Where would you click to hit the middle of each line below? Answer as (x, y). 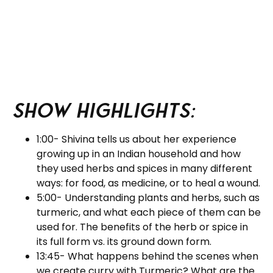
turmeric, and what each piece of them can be (149, 213)
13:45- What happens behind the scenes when (147, 257)
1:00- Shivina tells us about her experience (136, 140)
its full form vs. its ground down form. (124, 242)
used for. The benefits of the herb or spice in (142, 227)
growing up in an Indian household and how (139, 154)
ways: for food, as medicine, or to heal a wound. (148, 183)
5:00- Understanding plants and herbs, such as (148, 198)
